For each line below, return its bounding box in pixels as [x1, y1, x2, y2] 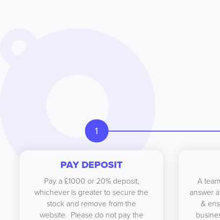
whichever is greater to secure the [34, 186, 149, 198]
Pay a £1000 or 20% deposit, [44, 175, 139, 187]
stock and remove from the [47, 197, 137, 209]
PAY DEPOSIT [60, 158, 123, 172]
